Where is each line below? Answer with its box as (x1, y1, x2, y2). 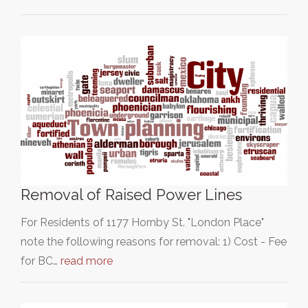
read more (60, 254, 113, 268)
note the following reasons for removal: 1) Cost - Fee (21, 235, 287, 249)
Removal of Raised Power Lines (21, 186, 242, 204)
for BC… (21, 254, 60, 268)
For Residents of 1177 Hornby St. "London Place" (21, 216, 264, 230)
